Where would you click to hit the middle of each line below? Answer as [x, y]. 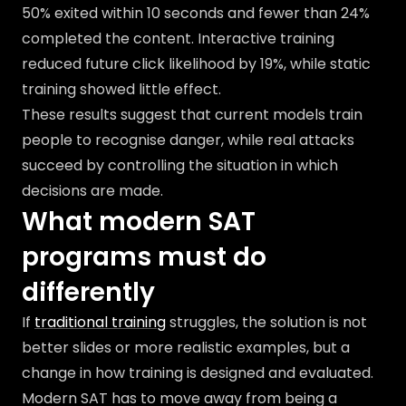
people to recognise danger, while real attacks [188, 140]
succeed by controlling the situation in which [180, 165]
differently [88, 292]
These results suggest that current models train [192, 115]
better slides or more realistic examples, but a [186, 348]
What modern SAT [139, 222]
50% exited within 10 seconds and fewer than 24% [196, 13]
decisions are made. [92, 191]
